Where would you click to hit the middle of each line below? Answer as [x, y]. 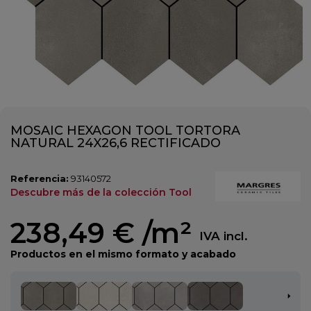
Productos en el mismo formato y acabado [123, 254]
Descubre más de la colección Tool [101, 193]
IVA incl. [224, 236]
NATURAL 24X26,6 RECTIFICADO [116, 143]
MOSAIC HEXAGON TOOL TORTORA [125, 131]
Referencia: [40, 179]
